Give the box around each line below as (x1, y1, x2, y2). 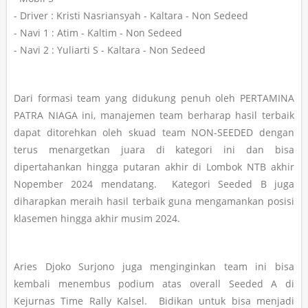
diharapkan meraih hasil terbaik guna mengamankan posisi (14, 195, 294, 208)
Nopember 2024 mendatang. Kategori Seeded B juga (14, 177, 294, 191)
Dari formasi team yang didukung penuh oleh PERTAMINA (14, 91, 294, 105)
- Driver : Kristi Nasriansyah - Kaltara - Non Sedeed (14, 9, 248, 23)
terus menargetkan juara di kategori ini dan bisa (14, 143, 294, 157)
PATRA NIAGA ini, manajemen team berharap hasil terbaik (14, 109, 294, 122)
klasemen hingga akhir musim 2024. (14, 212, 180, 225)
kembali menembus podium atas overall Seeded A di (14, 277, 294, 291)
